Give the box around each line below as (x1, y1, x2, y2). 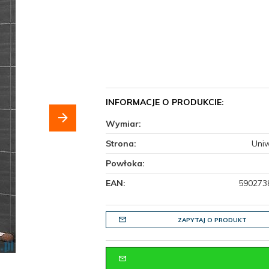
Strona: (105, 138, 139, 150)
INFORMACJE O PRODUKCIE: (105, 97, 224, 108)
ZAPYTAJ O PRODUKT (177, 216, 247, 225)
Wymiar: (105, 118, 144, 130)
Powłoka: (105, 158, 147, 169)
